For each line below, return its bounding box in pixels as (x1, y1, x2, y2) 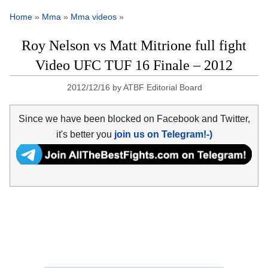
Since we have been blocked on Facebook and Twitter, (18, 113, 250, 124)
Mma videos (71, 12, 117, 22)
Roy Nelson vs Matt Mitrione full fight (22, 38, 246, 54)
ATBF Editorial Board (123, 83, 203, 93)
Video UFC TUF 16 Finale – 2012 (35, 57, 233, 74)
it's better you (56, 129, 114, 139)
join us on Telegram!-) (114, 129, 212, 139)
